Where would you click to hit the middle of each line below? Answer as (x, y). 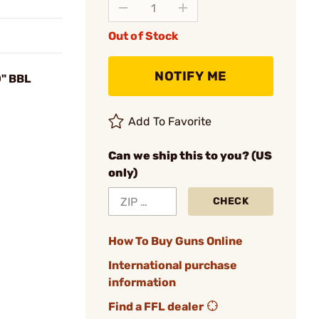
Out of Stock (143, 36)
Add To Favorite (170, 121)
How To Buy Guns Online (176, 241)
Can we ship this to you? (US (190, 156)
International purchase (173, 265)
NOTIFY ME (191, 76)
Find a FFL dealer (156, 307)
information (142, 282)
